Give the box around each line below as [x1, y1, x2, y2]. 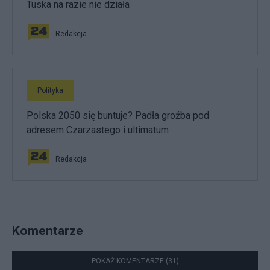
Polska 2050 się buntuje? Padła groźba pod [27, 110, 209, 122]
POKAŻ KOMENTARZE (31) [91, 257, 179, 266]
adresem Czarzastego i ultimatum [27, 124, 169, 136]
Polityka [37, 86, 63, 95]
